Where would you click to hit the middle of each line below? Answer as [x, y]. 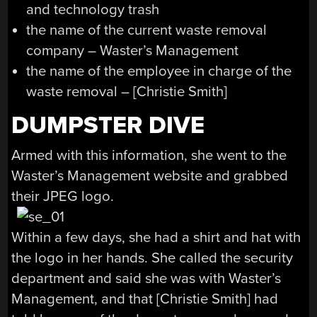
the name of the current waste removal [146, 30]
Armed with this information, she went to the [149, 155]
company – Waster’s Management [132, 50]
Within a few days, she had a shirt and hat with [156, 237]
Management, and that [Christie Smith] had [145, 299]
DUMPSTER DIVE [108, 125]
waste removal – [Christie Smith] [126, 91]
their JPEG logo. [63, 196]
